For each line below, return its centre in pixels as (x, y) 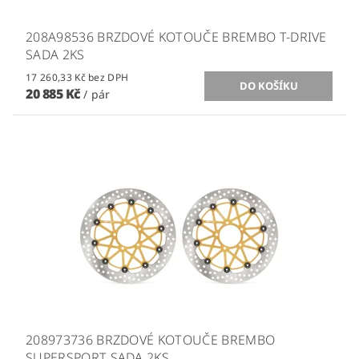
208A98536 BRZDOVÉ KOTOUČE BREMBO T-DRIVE (176, 36)
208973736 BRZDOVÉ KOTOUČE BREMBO (151, 339)
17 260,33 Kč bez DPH (109, 77)
